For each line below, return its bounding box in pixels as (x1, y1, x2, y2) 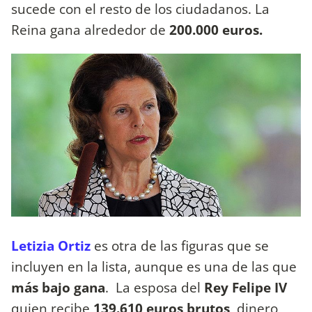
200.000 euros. (166, 19, 266, 39)
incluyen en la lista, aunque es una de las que (11, 257, 297, 276)
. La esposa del (105, 278, 204, 297)
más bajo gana (11, 278, 105, 297)
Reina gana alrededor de (11, 19, 166, 39)
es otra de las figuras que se (91, 236, 269, 256)
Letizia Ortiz (11, 236, 91, 256)
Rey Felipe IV (204, 278, 287, 297)
